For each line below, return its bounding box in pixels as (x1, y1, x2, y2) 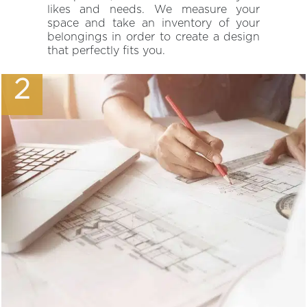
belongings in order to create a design (47, 32, 260, 42)
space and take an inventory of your (47, 18, 260, 29)
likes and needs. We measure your (47, 4, 260, 15)
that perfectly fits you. (47, 45, 165, 56)
